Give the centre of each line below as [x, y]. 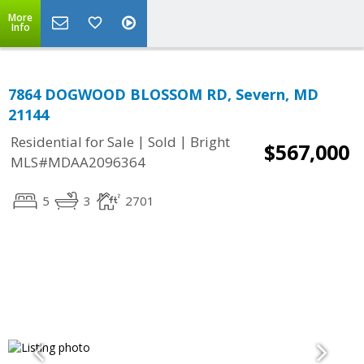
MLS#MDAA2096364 [78, 162]
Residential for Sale [72, 142]
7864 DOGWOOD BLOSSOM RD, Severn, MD [163, 94]
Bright [210, 142]
